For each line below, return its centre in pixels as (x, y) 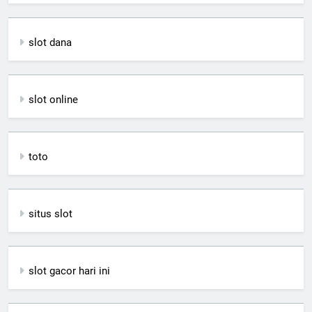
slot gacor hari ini (69, 271)
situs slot (50, 213)
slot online (53, 99)
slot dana (50, 42)
